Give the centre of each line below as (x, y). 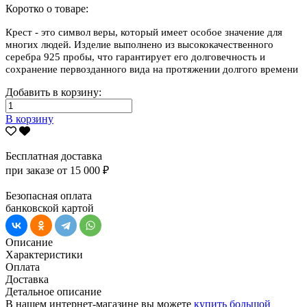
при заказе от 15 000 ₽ (57, 170)
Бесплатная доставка (54, 156)
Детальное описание (53, 291)
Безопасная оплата (49, 195)
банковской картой (50, 208)
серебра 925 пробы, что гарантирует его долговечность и (135, 57)
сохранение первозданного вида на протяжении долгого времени (152, 69)
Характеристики (44, 254)
